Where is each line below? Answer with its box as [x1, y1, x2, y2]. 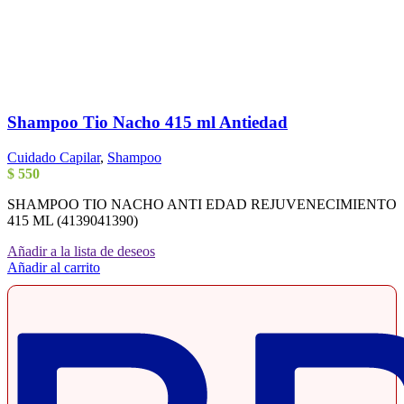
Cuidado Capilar [7, 149, 100, 165]
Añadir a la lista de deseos [7, 243, 155, 259]
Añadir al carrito [7, 259, 100, 275]
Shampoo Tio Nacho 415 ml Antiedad [7, 113, 288, 133]
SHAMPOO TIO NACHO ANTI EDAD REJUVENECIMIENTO [7, 196, 397, 212]
